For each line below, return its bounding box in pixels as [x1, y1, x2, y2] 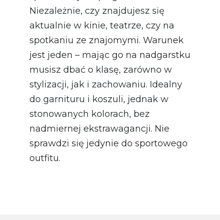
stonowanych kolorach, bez [29, 108, 150, 119]
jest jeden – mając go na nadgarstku [29, 49, 191, 60]
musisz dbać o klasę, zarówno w [29, 64, 172, 75]
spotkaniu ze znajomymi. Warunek [29, 34, 184, 46]
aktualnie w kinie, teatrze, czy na [29, 20, 174, 31]
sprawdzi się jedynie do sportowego [29, 137, 188, 149]
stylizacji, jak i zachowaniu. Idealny [29, 79, 182, 90]
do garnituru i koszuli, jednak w [29, 93, 168, 105]
